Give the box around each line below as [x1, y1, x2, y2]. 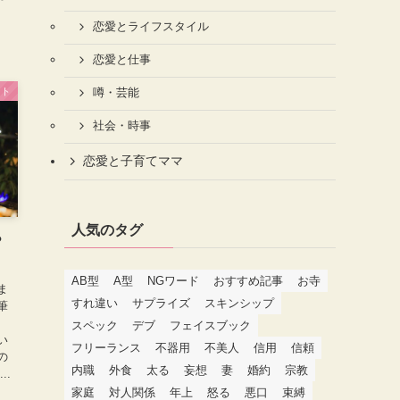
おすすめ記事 [213, 273, 283, 287]
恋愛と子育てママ [83, 154, 183, 168]
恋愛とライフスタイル [92, 21, 209, 34]
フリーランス [71, 340, 141, 354]
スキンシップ [204, 296, 274, 310]
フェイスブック [170, 318, 251, 332]
